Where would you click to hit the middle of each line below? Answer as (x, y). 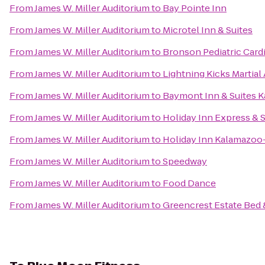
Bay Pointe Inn (195, 8)
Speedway (185, 161)
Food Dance (189, 183)
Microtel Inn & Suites (208, 30)
